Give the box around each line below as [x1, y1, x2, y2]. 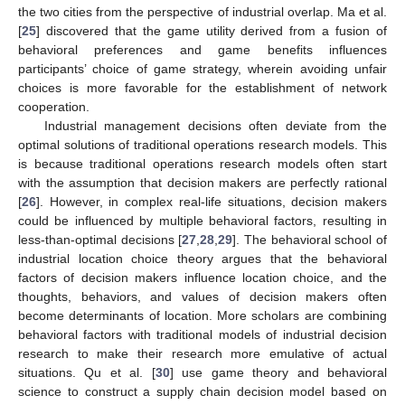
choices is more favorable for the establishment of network [18, 80, 387, 95]
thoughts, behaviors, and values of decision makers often [18, 288, 387, 304]
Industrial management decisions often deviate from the [43, 118, 387, 133]
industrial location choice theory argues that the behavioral [18, 250, 387, 266]
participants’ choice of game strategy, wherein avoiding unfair [18, 61, 387, 76]
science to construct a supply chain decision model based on [18, 383, 387, 399]
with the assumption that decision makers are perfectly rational [18, 174, 387, 190]
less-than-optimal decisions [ [18, 231, 183, 247]
